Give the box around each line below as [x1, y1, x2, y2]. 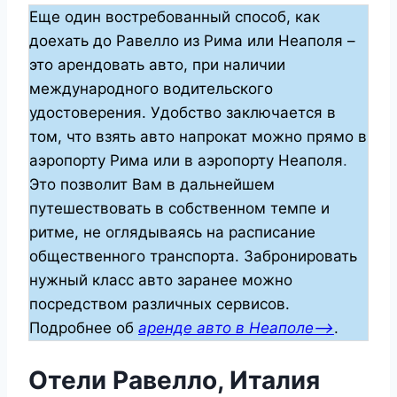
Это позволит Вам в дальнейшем [29, 175, 275, 193]
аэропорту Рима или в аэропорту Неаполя [29, 151, 343, 169]
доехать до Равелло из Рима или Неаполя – [29, 31, 355, 50]
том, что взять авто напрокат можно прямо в [29, 127, 367, 145]
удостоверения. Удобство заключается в [29, 103, 336, 121]
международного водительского [29, 79, 273, 97]
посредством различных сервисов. [29, 294, 290, 313]
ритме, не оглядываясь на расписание [29, 222, 315, 241]
